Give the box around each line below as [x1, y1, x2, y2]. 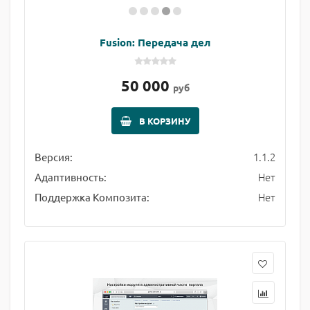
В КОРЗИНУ [138, 115, 190, 127]
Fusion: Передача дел [100, 35, 210, 49]
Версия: [35, 150, 73, 163]
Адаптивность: [35, 170, 107, 183]
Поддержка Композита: [35, 190, 149, 203]
